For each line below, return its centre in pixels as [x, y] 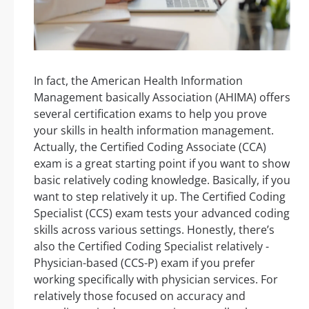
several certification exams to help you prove [150, 113]
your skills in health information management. [154, 130]
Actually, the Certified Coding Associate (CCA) [150, 147]
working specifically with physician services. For [156, 279]
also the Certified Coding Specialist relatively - [151, 246]
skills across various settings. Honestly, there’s [154, 229]
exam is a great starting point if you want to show [162, 163]
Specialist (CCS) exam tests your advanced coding [162, 213]
